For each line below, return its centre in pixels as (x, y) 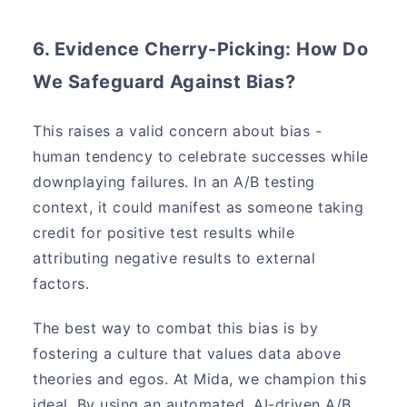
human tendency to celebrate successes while (201, 156)
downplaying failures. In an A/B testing (174, 181)
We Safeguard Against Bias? (164, 82)
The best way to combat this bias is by (176, 328)
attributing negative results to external (174, 258)
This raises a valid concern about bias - (178, 130)
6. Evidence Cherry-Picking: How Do (201, 50)
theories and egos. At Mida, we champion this (200, 378)
